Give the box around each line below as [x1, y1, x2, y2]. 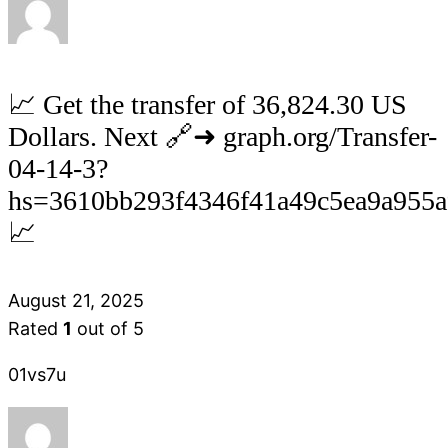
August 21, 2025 [8, 289, 144, 311]
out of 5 [72, 317, 144, 339]
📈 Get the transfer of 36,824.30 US [8, 89, 407, 121]
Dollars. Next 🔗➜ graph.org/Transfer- [8, 121, 437, 153]
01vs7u [8, 363, 66, 385]
